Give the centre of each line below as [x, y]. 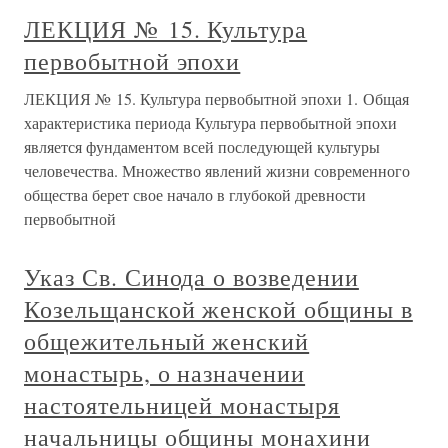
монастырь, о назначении [165, 373]
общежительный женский [167, 341]
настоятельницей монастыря [182, 405]
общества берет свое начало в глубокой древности [195, 194]
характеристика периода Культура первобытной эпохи [210, 122]
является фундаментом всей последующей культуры [202, 146]
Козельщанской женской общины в [218, 309]
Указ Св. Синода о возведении [191, 277]
